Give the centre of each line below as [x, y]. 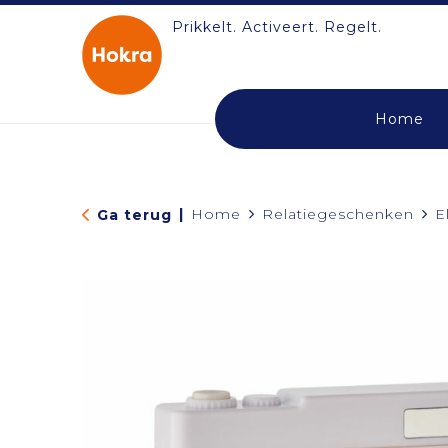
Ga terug [134, 214]
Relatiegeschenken [337, 214]
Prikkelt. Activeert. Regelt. [276, 27]
